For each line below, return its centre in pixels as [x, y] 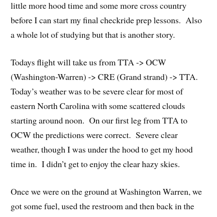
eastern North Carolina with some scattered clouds [98, 105]
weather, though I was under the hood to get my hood [102, 149]
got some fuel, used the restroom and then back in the [103, 206]
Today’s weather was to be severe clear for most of [97, 91]
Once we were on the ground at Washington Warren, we [107, 191]
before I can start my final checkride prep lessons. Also [107, 20]
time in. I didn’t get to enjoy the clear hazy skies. [95, 163]
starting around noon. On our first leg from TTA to [99, 120]
